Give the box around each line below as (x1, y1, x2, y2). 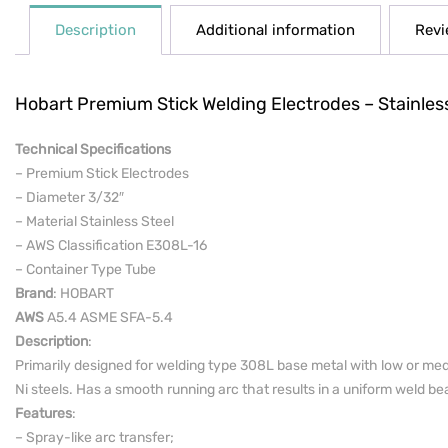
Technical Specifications (15, 141, 171, 158)
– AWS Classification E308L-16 (15, 237, 207, 254)
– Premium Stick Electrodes (15, 165, 189, 182)
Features (15, 405, 72, 422)
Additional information (196, 21, 355, 39)
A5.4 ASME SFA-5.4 (44, 309, 173, 326)
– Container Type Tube (15, 261, 156, 278)
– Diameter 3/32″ (15, 189, 124, 206)
